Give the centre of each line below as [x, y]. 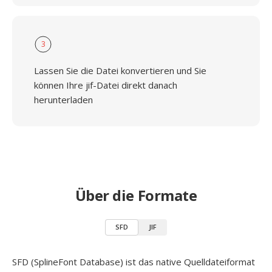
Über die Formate [136, 195]
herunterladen [63, 100]
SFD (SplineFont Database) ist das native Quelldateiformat [134, 262]
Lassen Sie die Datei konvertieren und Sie [120, 70]
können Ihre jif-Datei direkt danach [106, 85]
